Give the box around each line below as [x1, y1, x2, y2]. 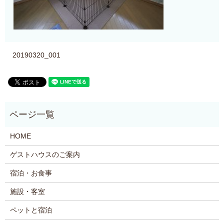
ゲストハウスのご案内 [9, 150, 80, 158]
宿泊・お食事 [9, 168, 52, 177]
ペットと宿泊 [9, 205, 52, 214]
